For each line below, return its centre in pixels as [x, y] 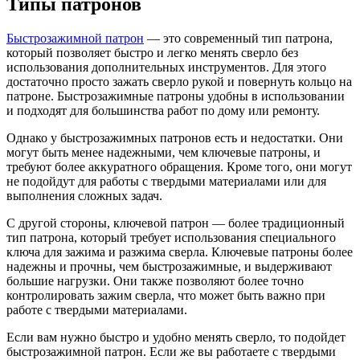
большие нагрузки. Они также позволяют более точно [155, 280]
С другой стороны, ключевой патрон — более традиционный [176, 223]
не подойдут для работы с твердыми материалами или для [166, 181]
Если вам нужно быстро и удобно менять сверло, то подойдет [176, 337]
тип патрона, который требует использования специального [171, 237]
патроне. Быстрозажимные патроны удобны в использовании [176, 96]
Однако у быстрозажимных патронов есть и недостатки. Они [175, 137]
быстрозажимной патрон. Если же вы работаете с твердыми [171, 351]
